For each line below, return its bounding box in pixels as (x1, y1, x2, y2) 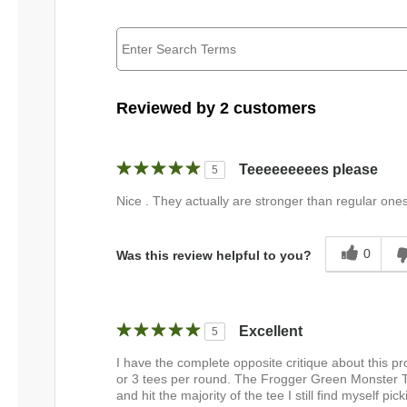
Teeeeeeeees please (239, 162, 378, 178)
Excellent (239, 323, 303, 340)
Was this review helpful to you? (116, 247, 312, 263)
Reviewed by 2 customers (116, 99, 316, 118)
